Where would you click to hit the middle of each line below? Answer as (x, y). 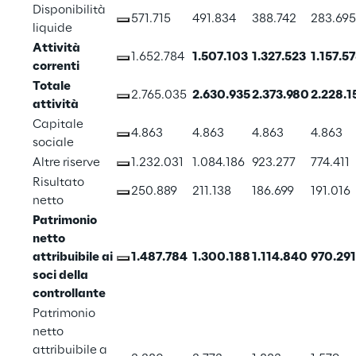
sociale (53, 143)
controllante (69, 294)
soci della (62, 276)
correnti (56, 67)
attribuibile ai (74, 258)
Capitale (59, 125)
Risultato (60, 183)
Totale (53, 87)
